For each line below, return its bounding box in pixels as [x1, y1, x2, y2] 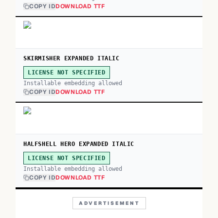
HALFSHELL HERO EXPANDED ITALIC [23, 141, 134, 147]
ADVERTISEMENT [78, 200, 140, 206]
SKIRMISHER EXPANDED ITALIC [23, 55, 120, 62]
